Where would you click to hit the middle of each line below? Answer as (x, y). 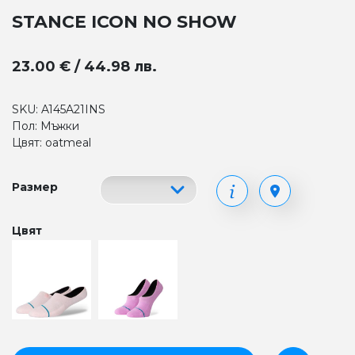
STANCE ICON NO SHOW (124, 22)
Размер (35, 187)
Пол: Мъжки (46, 126)
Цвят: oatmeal (52, 143)
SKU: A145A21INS (59, 109)
